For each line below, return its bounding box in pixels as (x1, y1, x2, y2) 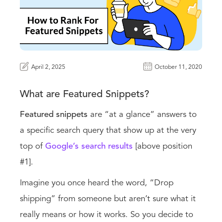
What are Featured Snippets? (20, 90, 149, 100)
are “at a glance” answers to (88, 111, 197, 119)
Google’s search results (45, 142, 133, 151)
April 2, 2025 (31, 64, 65, 71)
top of (20, 142, 45, 151)
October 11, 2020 (155, 64, 202, 71)
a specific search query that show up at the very (20, 126, 196, 135)
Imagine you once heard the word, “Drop (20, 179, 173, 188)
